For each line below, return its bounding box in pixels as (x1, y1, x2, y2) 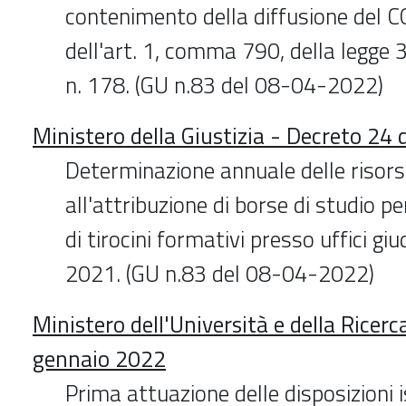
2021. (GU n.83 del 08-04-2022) (65, 256, 374, 291)
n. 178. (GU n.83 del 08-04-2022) (65, 67, 383, 102)
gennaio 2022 (33, 341, 166, 376)
